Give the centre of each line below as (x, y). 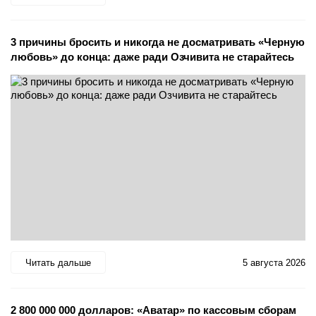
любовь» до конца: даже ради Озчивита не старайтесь (152, 56)
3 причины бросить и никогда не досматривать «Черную (158, 42)
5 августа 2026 (274, 262)
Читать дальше (58, 262)
